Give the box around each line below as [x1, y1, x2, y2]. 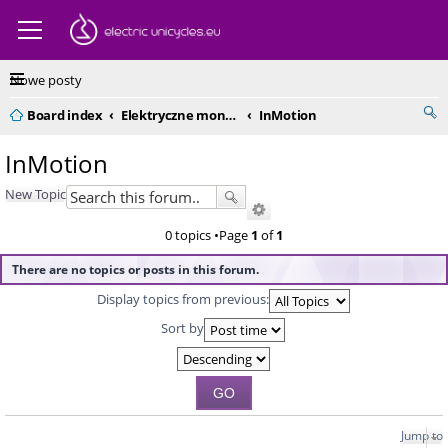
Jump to [401, 426, 443, 444]
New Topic [5, 184, 66, 203]
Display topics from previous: [96, 290, 269, 309]
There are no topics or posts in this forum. [12, 260, 259, 278]
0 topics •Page [165, 225, 251, 244]
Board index [27, 106, 103, 124]
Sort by [161, 319, 204, 338]
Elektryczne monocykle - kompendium [225, 106, 237, 124]
